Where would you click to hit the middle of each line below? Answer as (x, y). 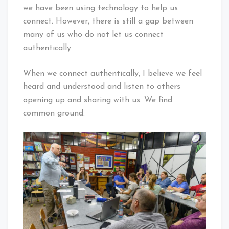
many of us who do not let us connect (93, 35)
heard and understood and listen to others (102, 87)
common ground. (54, 113)
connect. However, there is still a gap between (108, 21)
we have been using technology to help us (100, 8)
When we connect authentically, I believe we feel (112, 73)
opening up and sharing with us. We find (98, 100)
